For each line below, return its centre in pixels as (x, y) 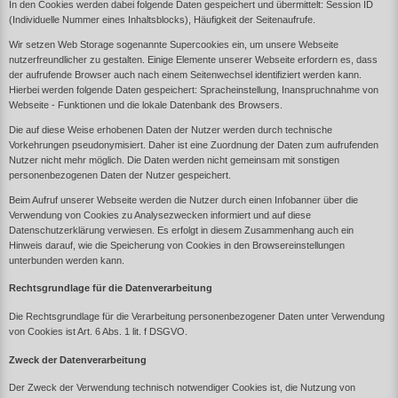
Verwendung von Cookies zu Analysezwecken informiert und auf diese (160, 215)
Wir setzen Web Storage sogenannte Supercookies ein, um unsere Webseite (174, 44)
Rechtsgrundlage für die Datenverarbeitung (111, 288)
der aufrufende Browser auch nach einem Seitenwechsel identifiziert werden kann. (185, 74)
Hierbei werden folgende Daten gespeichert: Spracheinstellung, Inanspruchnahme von (194, 89)
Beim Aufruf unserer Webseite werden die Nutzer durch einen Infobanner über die (183, 199)
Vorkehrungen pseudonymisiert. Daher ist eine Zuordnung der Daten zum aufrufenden (194, 144)
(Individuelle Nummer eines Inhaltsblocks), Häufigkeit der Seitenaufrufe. (162, 19)
